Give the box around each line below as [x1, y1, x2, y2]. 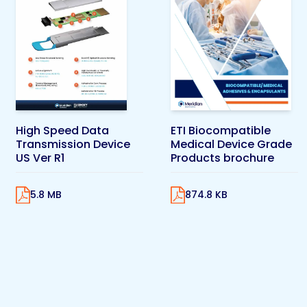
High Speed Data [16, 122, 109, 138]
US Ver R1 [16, 149, 64, 166]
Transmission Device [16, 136, 130, 152]
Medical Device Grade [171, 136, 292, 152]
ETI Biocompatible [171, 122, 271, 138]
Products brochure [171, 149, 274, 166]
